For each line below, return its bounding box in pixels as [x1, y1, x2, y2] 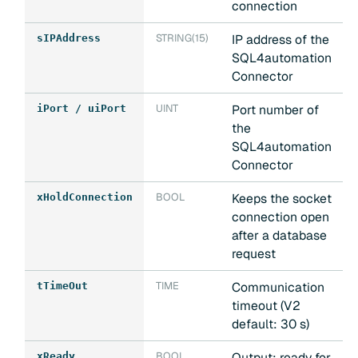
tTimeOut [36, 280, 88, 292]
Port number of [231, 101, 319, 119]
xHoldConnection [36, 191, 133, 204]
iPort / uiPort [36, 102, 126, 115]
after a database [231, 227, 327, 245]
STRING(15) [155, 31, 209, 46]
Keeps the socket [231, 190, 332, 208]
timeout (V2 [231, 297, 300, 315]
